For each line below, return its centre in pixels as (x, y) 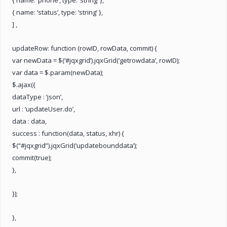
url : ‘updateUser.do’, (44, 109)
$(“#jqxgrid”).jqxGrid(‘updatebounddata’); (75, 145)
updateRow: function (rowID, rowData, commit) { (85, 48)
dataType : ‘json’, (37, 97)
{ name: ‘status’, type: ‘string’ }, (58, 12)
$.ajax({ (24, 84)
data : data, (29, 121)
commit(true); (32, 157)
